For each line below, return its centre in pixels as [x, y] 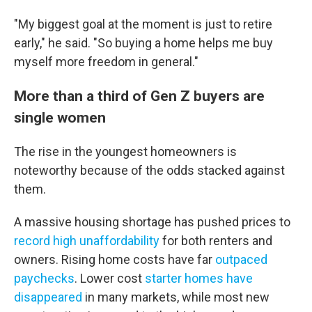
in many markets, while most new [176, 297]
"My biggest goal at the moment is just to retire [143, 24]
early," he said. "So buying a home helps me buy [143, 43]
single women [60, 117]
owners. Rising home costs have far [115, 259]
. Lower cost [110, 278]
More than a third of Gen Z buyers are [139, 96]
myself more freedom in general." [106, 62]
